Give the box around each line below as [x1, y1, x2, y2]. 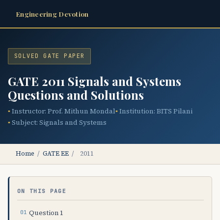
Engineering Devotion [16, 9, 89, 18]
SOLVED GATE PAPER [14, 52, 85, 60]
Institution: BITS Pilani [119, 106, 192, 116]
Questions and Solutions [8, 86, 144, 103]
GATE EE [42, 149, 69, 158]
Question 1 [29, 208, 64, 217]
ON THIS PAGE [17, 187, 67, 194]
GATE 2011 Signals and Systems [8, 73, 181, 89]
